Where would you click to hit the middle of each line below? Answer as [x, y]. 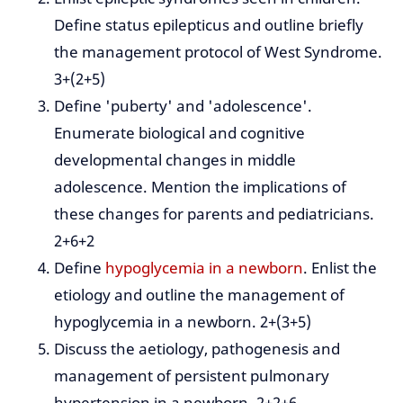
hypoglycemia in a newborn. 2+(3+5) [183, 322]
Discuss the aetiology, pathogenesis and [197, 349]
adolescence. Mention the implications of [200, 187]
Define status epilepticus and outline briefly [209, 25]
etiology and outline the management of [199, 295]
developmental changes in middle [175, 160]
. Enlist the [340, 268]
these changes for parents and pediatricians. [214, 214]
